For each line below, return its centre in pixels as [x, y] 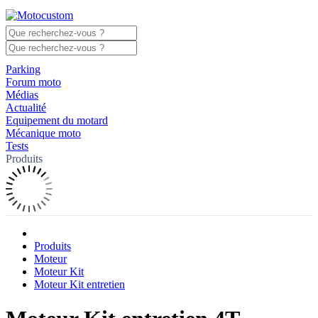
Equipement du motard [57, 120]
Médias [22, 95]
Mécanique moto [43, 133]
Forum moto [33, 82]
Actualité [26, 108]
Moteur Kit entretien [79, 284]
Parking [23, 69]
